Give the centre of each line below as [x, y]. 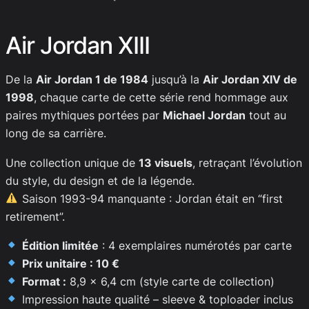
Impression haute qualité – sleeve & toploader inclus [156, 299]
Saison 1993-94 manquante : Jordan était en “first [150, 198]
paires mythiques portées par [84, 116]
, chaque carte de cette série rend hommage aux [161, 98]
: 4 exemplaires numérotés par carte [195, 245]
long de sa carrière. [56, 133]
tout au [266, 116]
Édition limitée [60, 245]
